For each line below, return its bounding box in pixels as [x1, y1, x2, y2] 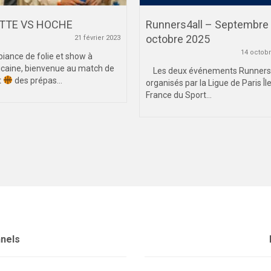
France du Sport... [146, 90, 212, 100]
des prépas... [12, 76, 62, 85]
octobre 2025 [146, 33, 210, 45]
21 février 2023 [74, 34, 120, 42]
